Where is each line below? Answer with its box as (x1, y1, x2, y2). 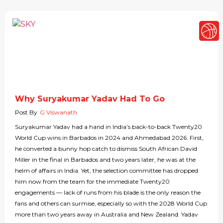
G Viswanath (40, 109, 77, 116)
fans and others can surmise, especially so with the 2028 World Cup (15, 200, 207, 208)
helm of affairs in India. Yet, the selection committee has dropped (15, 167, 198, 175)
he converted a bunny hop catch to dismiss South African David (15, 145, 197, 153)
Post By (15, 109, 37, 116)
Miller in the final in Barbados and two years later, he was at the (15, 156, 196, 164)
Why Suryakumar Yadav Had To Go (15, 94, 165, 104)
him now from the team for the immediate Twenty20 (15, 178, 170, 186)
